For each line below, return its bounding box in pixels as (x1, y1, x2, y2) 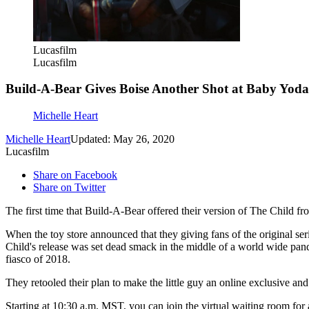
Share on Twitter (33, 181, 106, 193)
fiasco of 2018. (6, 252, 70, 265)
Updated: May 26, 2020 (70, 132, 175, 145)
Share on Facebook (33, 168, 117, 181)
